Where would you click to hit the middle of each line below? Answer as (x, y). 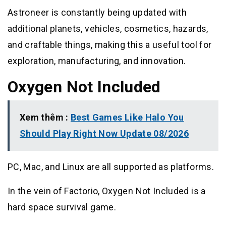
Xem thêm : (45, 118)
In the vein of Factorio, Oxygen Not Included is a (107, 191)
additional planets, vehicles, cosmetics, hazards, (108, 29)
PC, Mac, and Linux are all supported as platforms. (111, 167)
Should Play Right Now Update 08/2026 (104, 134)
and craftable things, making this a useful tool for (110, 45)
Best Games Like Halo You (127, 118)
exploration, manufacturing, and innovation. (97, 61)
